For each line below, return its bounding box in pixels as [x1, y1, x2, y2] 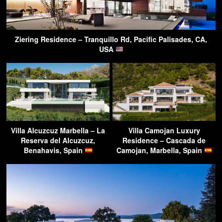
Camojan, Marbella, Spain [116, 145, 204, 155]
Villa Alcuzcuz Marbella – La [11, 125, 105, 135]
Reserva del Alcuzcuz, [21, 135, 95, 145]
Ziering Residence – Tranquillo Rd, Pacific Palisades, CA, [15, 34, 207, 44]
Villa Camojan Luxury [128, 125, 200, 135]
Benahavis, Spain [23, 145, 85, 155]
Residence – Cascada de [122, 135, 206, 145]
